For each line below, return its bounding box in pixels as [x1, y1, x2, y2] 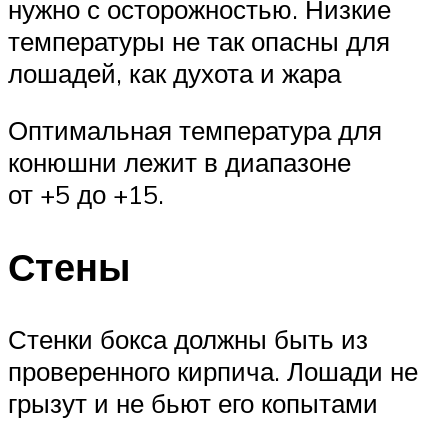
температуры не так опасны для [8, 24, 390, 57]
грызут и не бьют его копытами [8, 386, 378, 419]
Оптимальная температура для [8, 114, 382, 147]
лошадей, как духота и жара [8, 56, 341, 89]
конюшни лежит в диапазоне [8, 146, 351, 179]
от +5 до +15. [8, 178, 164, 211]
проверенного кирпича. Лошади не [8, 354, 418, 387]
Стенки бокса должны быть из [8, 322, 368, 355]
